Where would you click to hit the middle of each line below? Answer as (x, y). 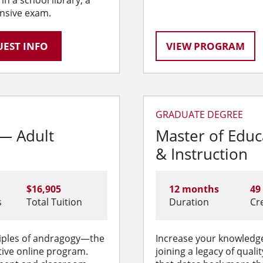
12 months (194, 189)
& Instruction (202, 154)
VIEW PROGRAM (205, 46)
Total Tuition (55, 202)
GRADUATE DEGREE (199, 115)
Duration (189, 202)
